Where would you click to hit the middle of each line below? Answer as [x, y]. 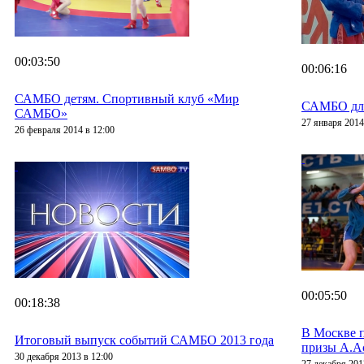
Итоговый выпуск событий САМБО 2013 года [144, 340]
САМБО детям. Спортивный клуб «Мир [127, 99]
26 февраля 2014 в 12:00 [65, 130]
